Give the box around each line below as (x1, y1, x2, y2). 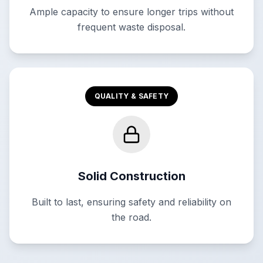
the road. (112, 211, 151, 223)
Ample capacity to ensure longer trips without (29, 6, 234, 18)
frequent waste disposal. (77, 21, 186, 33)
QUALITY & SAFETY (94, 92, 169, 100)
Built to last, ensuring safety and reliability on (32, 196, 231, 208)
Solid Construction (77, 169, 186, 183)
